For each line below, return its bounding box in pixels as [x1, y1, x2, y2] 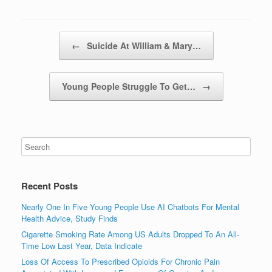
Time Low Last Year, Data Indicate [21, 239, 142, 251]
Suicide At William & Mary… [84, 39, 201, 52]
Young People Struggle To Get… [61, 80, 198, 92]
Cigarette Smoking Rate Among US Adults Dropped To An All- [21, 228, 239, 240]
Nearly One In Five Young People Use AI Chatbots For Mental [21, 200, 239, 212]
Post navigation [21, 31, 76, 43]
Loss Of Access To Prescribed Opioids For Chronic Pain [21, 255, 220, 267]
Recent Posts [21, 178, 78, 192]
